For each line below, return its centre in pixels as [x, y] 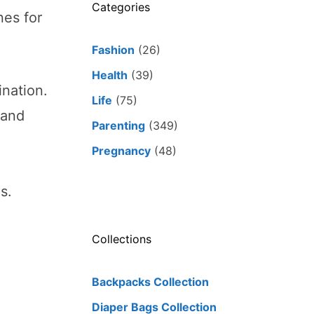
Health [110, 75]
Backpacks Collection [150, 282]
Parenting [118, 126]
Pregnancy [121, 151]
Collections [122, 239]
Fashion [113, 50]
